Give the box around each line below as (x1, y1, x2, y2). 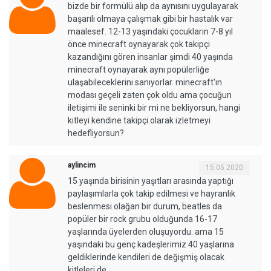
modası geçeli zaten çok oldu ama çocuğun (68, 90, 232, 100)
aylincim (68, 161, 96, 170)
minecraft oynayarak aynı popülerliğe (68, 65, 209, 75)
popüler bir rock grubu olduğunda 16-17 (68, 214, 217, 224)
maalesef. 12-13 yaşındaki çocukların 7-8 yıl (68, 27, 233, 37)
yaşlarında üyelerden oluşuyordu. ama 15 (68, 227, 224, 237)
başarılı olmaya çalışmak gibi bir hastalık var (68, 14, 233, 24)
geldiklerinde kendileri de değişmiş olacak (68, 252, 224, 263)
